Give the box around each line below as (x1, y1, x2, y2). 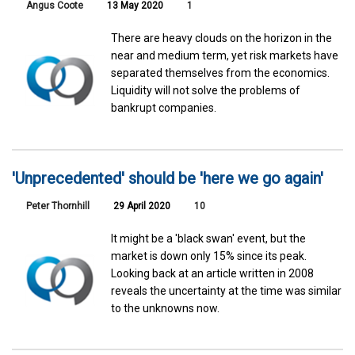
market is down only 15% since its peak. (111, 249, 307, 262)
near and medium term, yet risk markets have (111, 49, 339, 63)
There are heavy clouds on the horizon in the (111, 32, 333, 45)
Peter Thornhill (26, 200, 90, 212)
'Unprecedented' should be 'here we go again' (12, 168, 323, 188)
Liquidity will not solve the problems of (111, 84, 301, 97)
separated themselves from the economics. (111, 67, 330, 80)
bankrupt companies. (111, 101, 217, 115)
